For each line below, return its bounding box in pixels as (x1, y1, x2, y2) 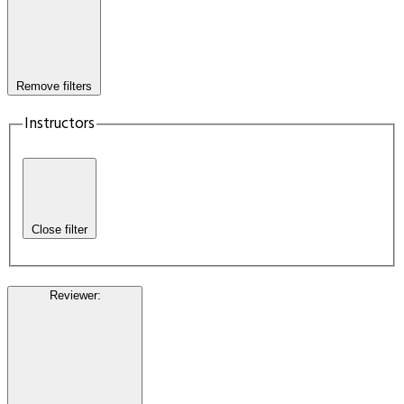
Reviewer (49, 288, 97, 302)
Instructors (23, 112, 95, 137)
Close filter (31, 223, 87, 237)
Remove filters (16, 79, 92, 94)
